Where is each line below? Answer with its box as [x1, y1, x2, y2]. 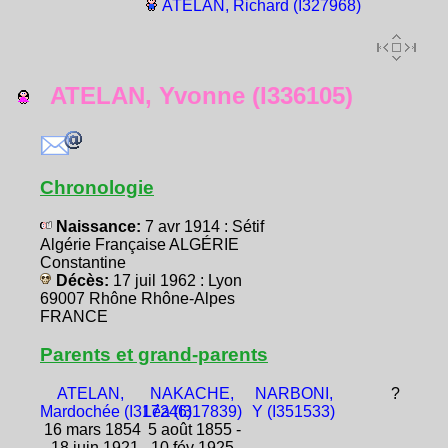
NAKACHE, [150, 385, 235, 403]
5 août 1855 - [143, 421, 241, 439]
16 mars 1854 [40, 421, 142, 439]
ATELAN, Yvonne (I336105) [30, 81, 353, 109]
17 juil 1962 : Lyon [113, 272, 242, 289]
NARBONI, [254, 385, 333, 403]
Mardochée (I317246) [40, 403, 192, 421]
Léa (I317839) [142, 403, 242, 421]
